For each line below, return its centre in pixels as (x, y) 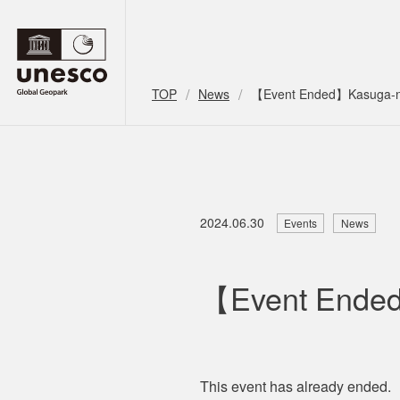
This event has (248, 386)
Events (301, 223)
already (322, 386)
